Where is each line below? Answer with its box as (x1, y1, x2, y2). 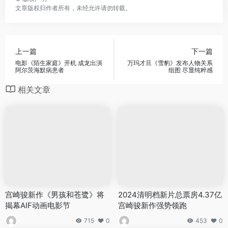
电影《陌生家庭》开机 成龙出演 (15, 59, 102, 67)
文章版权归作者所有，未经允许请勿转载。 (15, 4, 131, 12)
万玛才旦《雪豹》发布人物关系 (127, 59, 213, 67)
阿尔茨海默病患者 (15, 66, 64, 74)
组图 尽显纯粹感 (168, 66, 213, 74)
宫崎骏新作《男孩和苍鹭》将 (5, 190, 104, 200)
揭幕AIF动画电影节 (5, 201, 70, 211)
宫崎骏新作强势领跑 (118, 201, 187, 211)
